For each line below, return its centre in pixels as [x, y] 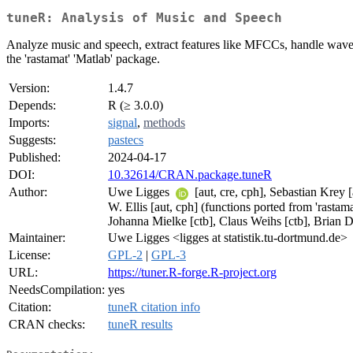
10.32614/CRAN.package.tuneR [190, 175]
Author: [28, 192]
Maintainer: [37, 238]
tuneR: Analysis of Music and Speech [144, 18]
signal [123, 123]
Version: [29, 88]
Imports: [29, 123]
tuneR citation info [154, 307]
